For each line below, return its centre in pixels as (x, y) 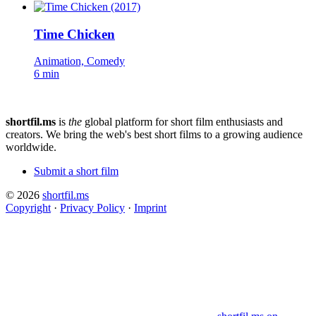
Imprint (150, 208)
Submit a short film (76, 171)
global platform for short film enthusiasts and (182, 122)
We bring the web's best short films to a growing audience (174, 135)
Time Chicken (74, 34)
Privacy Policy (92, 208)
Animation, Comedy (79, 61)
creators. (24, 135)
